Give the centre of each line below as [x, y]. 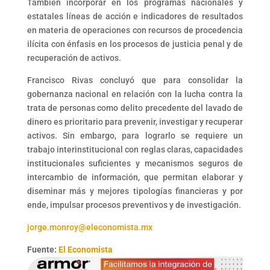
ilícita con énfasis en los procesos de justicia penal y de [135, 44]
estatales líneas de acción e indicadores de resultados [135, 17]
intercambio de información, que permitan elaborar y [135, 177]
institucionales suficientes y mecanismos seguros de [135, 164]
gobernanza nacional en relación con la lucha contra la [135, 94]
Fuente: [42, 250]
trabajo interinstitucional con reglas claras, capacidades [135, 150]
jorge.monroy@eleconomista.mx [89, 228]
